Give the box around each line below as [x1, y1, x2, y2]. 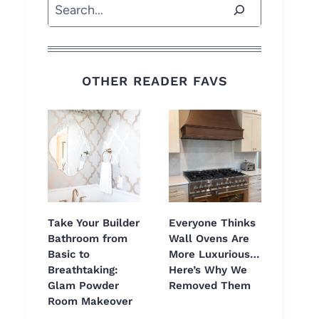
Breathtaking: [48, 263, 118, 277]
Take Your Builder [48, 216, 140, 230]
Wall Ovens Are [169, 232, 249, 246]
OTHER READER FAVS [81, 73, 228, 89]
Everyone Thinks [169, 216, 256, 230]
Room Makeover [48, 295, 132, 308]
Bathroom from [48, 232, 127, 246]
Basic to [48, 248, 90, 261]
